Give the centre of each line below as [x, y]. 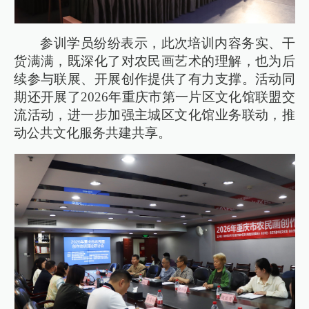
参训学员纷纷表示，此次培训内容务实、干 [168, 43]
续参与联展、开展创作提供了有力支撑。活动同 [154, 79]
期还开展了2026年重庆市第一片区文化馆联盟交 [154, 97]
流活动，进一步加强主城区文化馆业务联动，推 [154, 115]
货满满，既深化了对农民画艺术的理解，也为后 [154, 61]
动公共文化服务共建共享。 [93, 133]
